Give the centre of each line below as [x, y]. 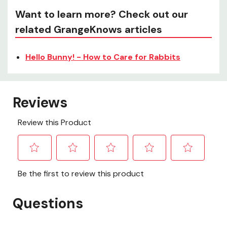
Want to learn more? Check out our [102, 14]
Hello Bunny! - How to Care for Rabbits [103, 57]
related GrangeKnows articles [89, 30]
